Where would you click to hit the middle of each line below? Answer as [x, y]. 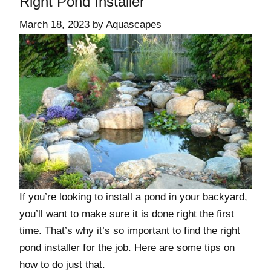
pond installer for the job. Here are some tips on [127, 247]
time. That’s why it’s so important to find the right [130, 230]
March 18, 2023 [54, 24]
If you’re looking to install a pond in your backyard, [133, 197]
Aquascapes [134, 24]
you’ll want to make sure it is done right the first [127, 214]
